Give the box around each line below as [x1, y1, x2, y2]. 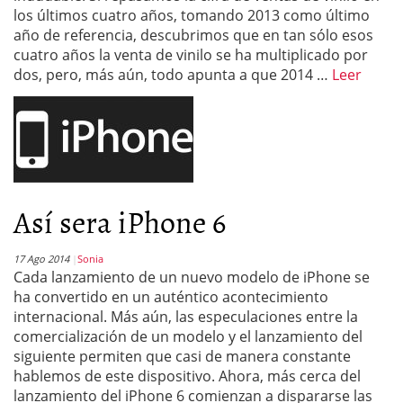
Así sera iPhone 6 [13, 198, 226, 244]
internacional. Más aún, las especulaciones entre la [13, 307, 358, 327]
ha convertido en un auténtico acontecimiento [13, 287, 328, 307]
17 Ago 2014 [13, 252, 69, 265]
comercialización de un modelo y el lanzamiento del [13, 327, 363, 346]
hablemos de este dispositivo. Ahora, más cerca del [13, 366, 361, 386]
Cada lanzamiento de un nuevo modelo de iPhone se [13, 267, 370, 287]
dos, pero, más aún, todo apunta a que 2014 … [13, 65, 332, 85]
